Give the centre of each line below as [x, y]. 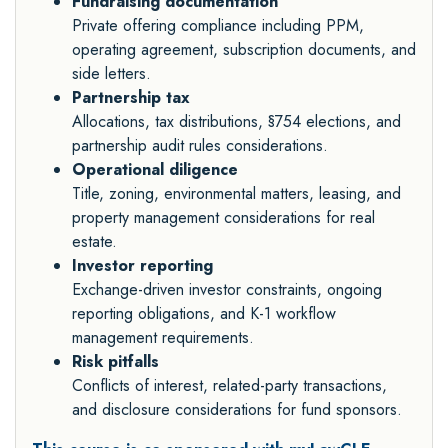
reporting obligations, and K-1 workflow [204, 314]
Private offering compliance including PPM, [218, 26]
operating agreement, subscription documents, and [244, 50]
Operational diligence [155, 170]
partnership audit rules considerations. [200, 146]
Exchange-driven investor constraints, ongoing [227, 290]
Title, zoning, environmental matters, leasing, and [236, 194]
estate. [94, 242]
